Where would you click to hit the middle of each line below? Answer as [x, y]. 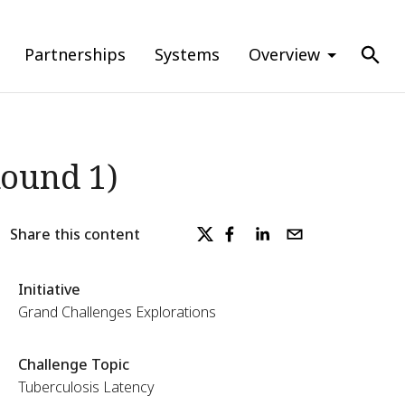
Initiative [49, 289]
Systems [187, 54]
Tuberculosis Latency [86, 387]
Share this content [75, 234]
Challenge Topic [73, 364]
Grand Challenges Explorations [117, 312]
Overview [284, 54]
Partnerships [75, 54]
